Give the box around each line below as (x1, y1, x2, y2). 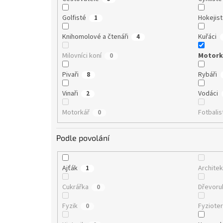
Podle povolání (56, 133, 110, 143)
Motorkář (62, 107, 90, 117)
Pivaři (62, 69, 79, 80)
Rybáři (198, 69, 218, 80)
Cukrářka (62, 182, 89, 193)
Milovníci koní (62, 50, 102, 61)
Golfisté (62, 12, 86, 23)
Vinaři (62, 88, 78, 99)
